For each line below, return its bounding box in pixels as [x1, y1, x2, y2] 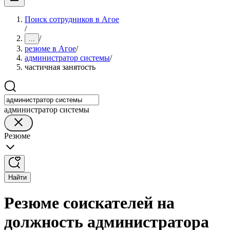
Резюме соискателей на [4, 194, 175, 213]
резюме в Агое [25, 44, 76, 53]
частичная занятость [25, 63, 95, 71]
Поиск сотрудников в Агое [25, 15, 119, 24]
